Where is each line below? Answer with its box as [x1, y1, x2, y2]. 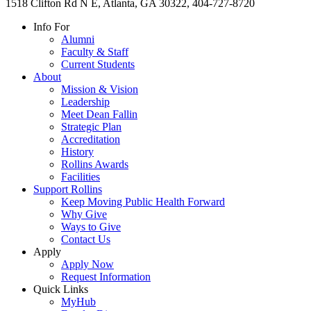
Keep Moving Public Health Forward [61, 195, 225, 208]
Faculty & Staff [61, 45, 128, 58]
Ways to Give [61, 220, 121, 233]
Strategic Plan [61, 120, 121, 133]
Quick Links [33, 283, 88, 295]
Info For [33, 20, 69, 33]
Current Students [61, 58, 135, 70]
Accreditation [61, 133, 120, 145]
